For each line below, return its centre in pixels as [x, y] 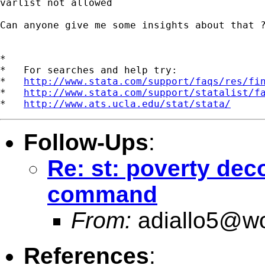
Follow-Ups [86, 142]
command [102, 194]
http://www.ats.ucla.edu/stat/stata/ [127, 104]
